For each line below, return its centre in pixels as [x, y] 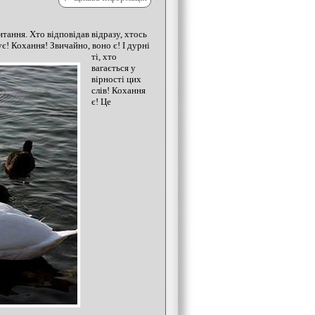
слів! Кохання [118, 90]
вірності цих [116, 79]
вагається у [114, 68]
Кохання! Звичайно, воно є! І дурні [81, 45]
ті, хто [104, 57]
